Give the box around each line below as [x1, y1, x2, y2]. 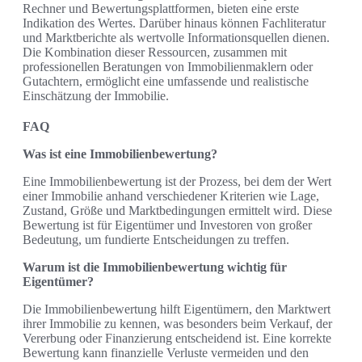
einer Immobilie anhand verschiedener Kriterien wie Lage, [23, 188, 319, 203]
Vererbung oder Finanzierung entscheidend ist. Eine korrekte [23, 330, 331, 345]
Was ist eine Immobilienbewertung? [23, 146, 217, 161]
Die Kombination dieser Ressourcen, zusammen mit [23, 44, 287, 59]
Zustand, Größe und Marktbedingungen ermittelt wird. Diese [23, 203, 332, 217]
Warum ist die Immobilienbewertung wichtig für [23, 259, 287, 274]
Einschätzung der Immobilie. [23, 88, 169, 103]
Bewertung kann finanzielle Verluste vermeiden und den [23, 345, 309, 360]
